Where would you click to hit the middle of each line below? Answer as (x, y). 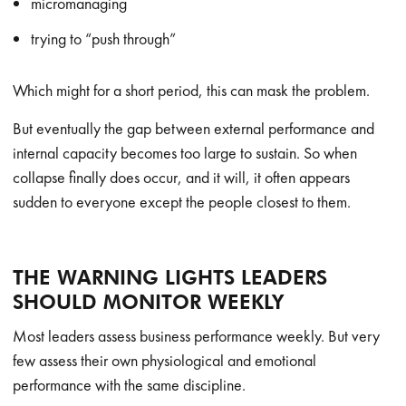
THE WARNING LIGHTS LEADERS (170, 277)
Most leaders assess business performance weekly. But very (197, 336)
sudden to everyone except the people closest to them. (182, 202)
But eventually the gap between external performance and (194, 128)
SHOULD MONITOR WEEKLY (149, 302)
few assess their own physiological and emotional (165, 360)
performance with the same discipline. (130, 385)
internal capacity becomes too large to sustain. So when (185, 153)
